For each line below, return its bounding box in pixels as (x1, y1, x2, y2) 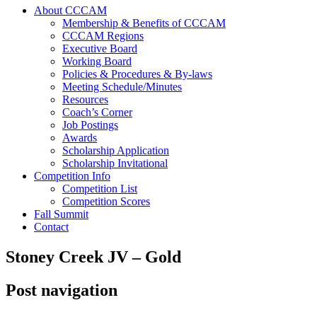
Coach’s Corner (62, 105, 132, 118)
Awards (62, 131, 97, 144)
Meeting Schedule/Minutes (62, 80, 182, 93)
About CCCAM (34, 4, 107, 16)
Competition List (62, 182, 137, 195)
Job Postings (62, 118, 118, 131)
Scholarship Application (62, 144, 169, 156)
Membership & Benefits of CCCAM (62, 16, 226, 29)
